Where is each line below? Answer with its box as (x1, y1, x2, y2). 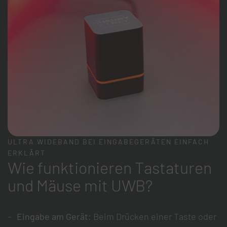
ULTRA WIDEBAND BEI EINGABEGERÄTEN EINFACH (8, 137, 209, 146)
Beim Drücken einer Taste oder (93, 211, 216, 222)
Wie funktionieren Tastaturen (8, 158, 212, 177)
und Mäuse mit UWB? (8, 175, 153, 195)
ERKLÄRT (8, 148, 46, 158)
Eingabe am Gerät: (17, 211, 93, 222)
